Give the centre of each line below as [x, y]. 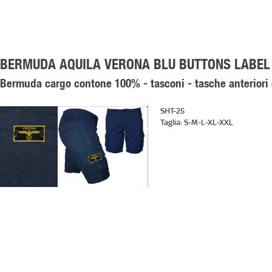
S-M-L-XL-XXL [209, 122]
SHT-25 [173, 111]
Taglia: [172, 122]
